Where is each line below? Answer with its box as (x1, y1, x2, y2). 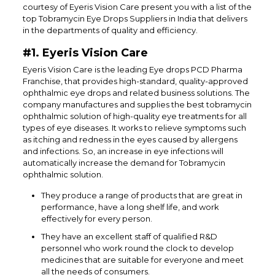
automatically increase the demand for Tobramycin (22, 158, 225, 168)
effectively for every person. (41, 214, 152, 224)
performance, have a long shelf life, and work (41, 202, 219, 212)
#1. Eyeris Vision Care (22, 46, 148, 60)
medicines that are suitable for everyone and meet (41, 255, 244, 265)
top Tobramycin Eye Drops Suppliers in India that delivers (22, 14, 247, 24)
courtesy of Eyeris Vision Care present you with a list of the (22, 2, 252, 12)
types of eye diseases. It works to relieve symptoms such (22, 123, 246, 133)
